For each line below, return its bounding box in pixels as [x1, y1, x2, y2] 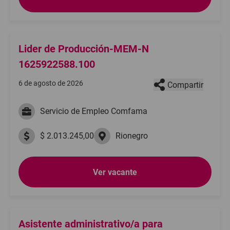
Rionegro [116, 131, 148, 141]
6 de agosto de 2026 [18, 79, 83, 87]
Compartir [167, 80, 203, 90]
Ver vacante [93, 167, 137, 177]
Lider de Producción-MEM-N [18, 43, 149, 55]
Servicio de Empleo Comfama [40, 106, 147, 116]
